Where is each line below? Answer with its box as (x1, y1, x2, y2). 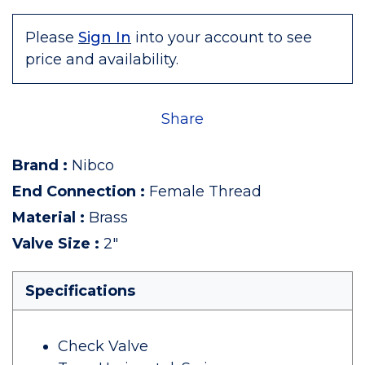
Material (12, 209, 76, 226)
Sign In (78, 29, 131, 46)
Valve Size (12, 235, 90, 253)
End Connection (12, 182, 136, 200)
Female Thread (149, 182, 262, 200)
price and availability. (25, 51, 178, 68)
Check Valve (58, 337, 148, 355)
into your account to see (135, 29, 312, 46)
